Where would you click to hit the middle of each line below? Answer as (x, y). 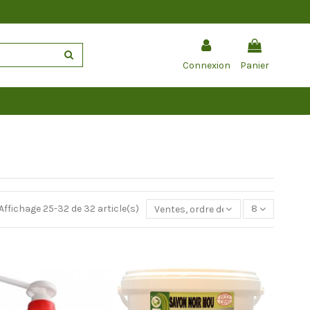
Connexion (207, 65)
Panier (255, 65)
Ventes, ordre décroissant (213, 209)
